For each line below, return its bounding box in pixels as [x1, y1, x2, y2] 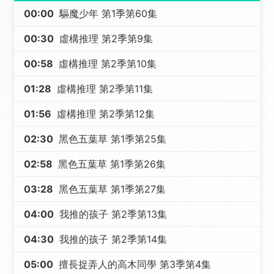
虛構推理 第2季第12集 [54, 108, 155, 120]
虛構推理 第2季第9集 [56, 32, 154, 45]
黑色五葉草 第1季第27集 [56, 183, 166, 195]
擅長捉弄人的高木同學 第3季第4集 [56, 258, 212, 270]
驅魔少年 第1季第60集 [56, 7, 158, 20]
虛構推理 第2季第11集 [54, 83, 154, 95]
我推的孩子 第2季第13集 [56, 208, 168, 220]
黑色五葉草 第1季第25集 [56, 133, 167, 145]
